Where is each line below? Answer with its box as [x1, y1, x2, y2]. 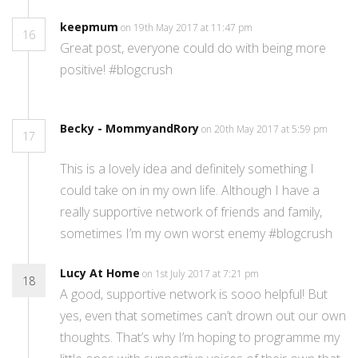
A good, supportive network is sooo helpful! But [60, 285, 328, 304]
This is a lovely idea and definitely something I [60, 160, 314, 178]
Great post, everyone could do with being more [60, 39, 326, 58]
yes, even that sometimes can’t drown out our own [60, 307, 346, 325]
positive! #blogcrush [60, 61, 173, 79]
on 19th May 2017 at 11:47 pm [121, 21, 255, 35]
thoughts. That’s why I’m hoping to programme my [60, 328, 340, 347]
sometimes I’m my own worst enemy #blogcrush [60, 225, 332, 243]
